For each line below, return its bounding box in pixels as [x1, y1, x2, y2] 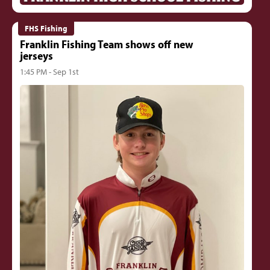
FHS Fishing [25, 22, 68, 34]
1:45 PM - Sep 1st [19, 65, 79, 77]
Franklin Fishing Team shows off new [19, 37, 193, 52]
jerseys [19, 48, 53, 63]
